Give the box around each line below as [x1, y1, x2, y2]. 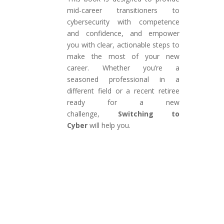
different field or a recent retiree [67, 86, 179, 96]
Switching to [117, 109, 179, 119]
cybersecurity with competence [67, 17, 179, 27]
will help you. [87, 120, 131, 130]
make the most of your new [67, 51, 179, 61]
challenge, [67, 109, 118, 119]
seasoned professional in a [67, 74, 179, 84]
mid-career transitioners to [67, 5, 179, 15]
